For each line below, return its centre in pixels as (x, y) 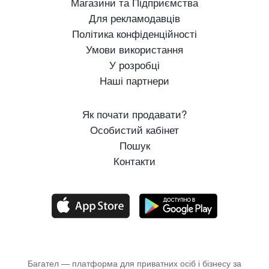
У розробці (134, 64)
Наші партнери (134, 80)
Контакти (134, 160)
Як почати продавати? (134, 113)
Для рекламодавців (134, 17)
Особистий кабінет (134, 129)
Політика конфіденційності (134, 33)
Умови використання (134, 49)
